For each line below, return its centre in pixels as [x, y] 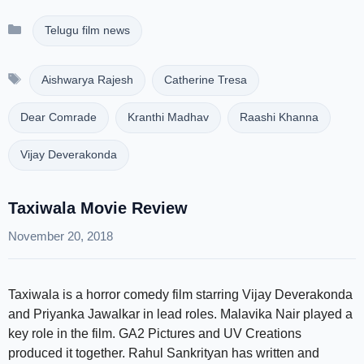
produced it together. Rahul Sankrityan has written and [164, 353]
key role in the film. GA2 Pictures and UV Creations [155, 334]
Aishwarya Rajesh [87, 80]
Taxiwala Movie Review [98, 208]
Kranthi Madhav [168, 117]
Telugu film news [87, 30]
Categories [60, 24]
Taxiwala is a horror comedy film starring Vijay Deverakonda [180, 295]
